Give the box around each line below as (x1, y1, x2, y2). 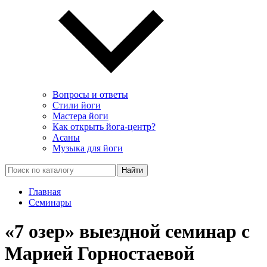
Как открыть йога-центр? (52, 122, 156, 132)
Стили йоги (52, 100, 101, 110)
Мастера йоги (52, 111, 108, 121)
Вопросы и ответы (52, 89, 128, 100)
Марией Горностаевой (5, 243, 194, 265)
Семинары (29, 197, 72, 207)
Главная (29, 187, 61, 197)
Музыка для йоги (52, 143, 123, 153)
